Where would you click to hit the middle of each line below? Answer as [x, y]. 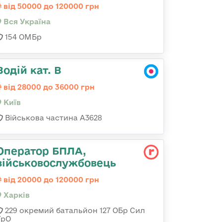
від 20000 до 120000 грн [50, 180]
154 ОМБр [22, 37]
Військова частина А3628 [53, 118]
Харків [16, 195]
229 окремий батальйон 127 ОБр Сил [74, 210]
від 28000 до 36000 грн [48, 87]
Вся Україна [26, 22]
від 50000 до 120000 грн [50, 6]
